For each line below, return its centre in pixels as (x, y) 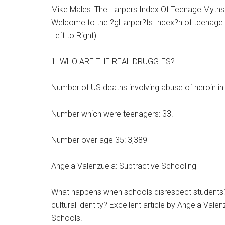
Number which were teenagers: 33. (112, 114)
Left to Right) (74, 35)
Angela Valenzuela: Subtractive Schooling (124, 166)
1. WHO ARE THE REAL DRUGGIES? (113, 62)
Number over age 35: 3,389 (99, 140)
